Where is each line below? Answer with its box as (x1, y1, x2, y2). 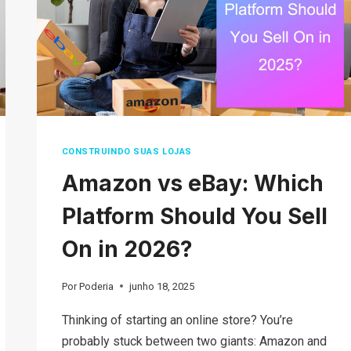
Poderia (78, 280, 114, 292)
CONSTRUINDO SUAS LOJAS (61, 147, 192, 157)
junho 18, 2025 (128, 280, 194, 292)
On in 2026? (61, 236, 193, 263)
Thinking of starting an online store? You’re (61, 312, 293, 327)
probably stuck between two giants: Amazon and (61, 333, 327, 349)
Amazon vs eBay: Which (61, 170, 324, 197)
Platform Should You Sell (61, 203, 327, 230)
